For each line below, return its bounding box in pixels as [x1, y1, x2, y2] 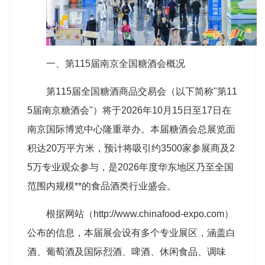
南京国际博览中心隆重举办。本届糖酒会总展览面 [27, 124, 235, 134]
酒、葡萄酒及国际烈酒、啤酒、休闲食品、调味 [27, 246, 226, 257]
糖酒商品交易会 [100, 86, 166, 96]
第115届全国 [46, 86, 100, 96]
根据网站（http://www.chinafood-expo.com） [46, 208, 234, 219]
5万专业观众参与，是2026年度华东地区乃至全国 [27, 161, 234, 172]
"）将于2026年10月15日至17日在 [89, 105, 231, 115]
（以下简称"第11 [166, 86, 237, 96]
